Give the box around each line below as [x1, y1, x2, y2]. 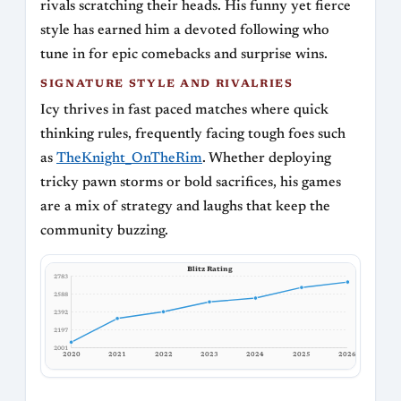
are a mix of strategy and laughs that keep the [40, 200, 330, 215]
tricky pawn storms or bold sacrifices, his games [40, 175, 341, 191]
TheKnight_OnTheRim [56, 151, 202, 166]
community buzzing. [40, 224, 168, 239]
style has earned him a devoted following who [40, 23, 329, 38]
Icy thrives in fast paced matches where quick [40, 103, 328, 118]
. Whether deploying [202, 151, 331, 166]
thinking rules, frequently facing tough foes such [40, 127, 346, 142]
